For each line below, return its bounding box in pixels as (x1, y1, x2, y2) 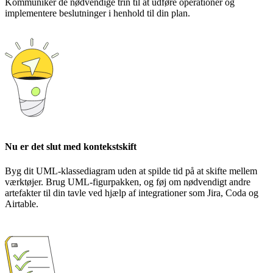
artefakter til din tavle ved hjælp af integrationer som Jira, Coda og (5, 187, 258, 198)
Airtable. (5, 198, 38, 209)
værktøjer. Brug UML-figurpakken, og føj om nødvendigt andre (5, 176, 250, 187)
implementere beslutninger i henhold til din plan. (5, 8, 190, 19)
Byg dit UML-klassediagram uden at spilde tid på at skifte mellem (5, 165, 257, 176)
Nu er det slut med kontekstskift (5, 141, 136, 152)
